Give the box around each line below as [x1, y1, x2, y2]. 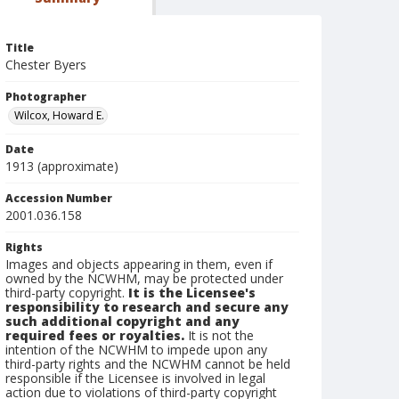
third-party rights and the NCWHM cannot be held [5, 355, 290, 372]
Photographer [5, 89, 86, 104]
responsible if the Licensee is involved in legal [5, 370, 265, 387]
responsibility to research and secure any [5, 298, 289, 315]
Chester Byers [5, 56, 86, 73]
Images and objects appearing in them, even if [5, 256, 273, 273]
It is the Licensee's [128, 284, 256, 301]
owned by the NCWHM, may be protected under [5, 270, 283, 287]
